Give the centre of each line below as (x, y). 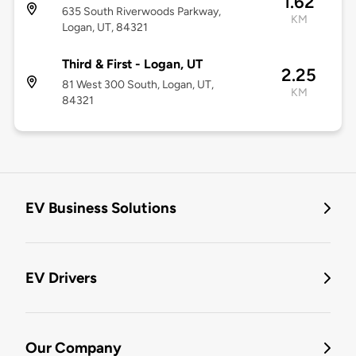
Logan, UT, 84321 (104, 28)
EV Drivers (61, 278)
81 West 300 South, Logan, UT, (137, 85)
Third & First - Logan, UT (132, 64)
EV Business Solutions (101, 208)
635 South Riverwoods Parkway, (141, 12)
